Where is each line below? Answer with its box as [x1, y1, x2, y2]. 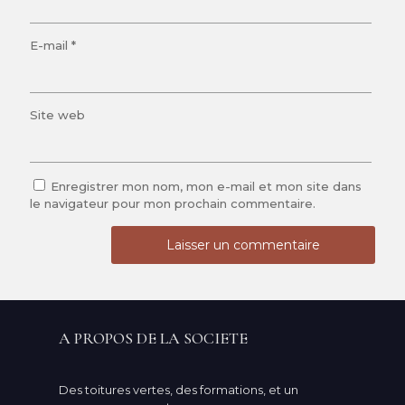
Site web [30, 108, 85, 122]
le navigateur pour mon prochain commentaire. [30, 196, 316, 211]
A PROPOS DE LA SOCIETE [59, 328, 248, 348]
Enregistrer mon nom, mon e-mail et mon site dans [51, 179, 362, 193]
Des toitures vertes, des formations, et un [59, 382, 298, 397]
